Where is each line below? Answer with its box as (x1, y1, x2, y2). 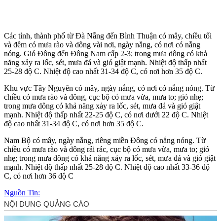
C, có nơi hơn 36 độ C (4, 171, 74, 180)
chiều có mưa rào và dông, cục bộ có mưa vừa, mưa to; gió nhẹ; (4, 92, 203, 101)
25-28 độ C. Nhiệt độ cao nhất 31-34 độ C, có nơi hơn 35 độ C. (4, 67, 202, 75)
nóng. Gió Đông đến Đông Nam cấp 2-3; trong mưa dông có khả (4, 49, 207, 58)
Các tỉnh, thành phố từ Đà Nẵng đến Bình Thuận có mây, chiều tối (4, 31, 212, 40)
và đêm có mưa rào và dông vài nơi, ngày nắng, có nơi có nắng (4, 40, 200, 49)
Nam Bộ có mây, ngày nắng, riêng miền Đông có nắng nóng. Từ (4, 136, 206, 145)
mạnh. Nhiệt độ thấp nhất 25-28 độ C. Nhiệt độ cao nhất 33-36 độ (4, 162, 210, 171)
